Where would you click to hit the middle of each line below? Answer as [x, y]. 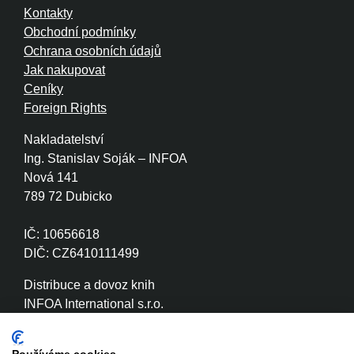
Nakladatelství [64, 140]
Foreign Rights [65, 108]
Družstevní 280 [66, 323]
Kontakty [48, 13]
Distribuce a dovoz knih [89, 285]
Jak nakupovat [64, 70]
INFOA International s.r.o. [94, 304]
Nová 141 [51, 178]
